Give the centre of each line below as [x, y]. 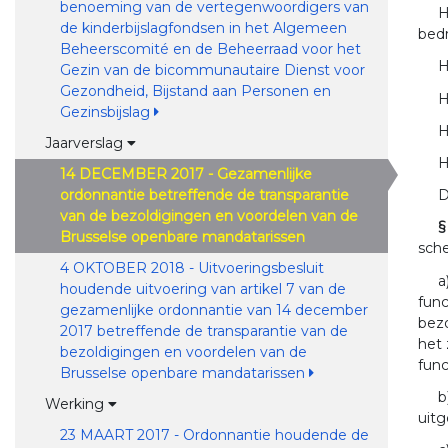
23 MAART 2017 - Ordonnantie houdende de [214, 435]
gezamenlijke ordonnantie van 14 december [213, 310]
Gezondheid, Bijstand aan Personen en [195, 91]
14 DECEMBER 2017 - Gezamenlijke [185, 174]
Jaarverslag [85, 143]
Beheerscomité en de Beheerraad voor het [210, 49]
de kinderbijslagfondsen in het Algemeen [203, 28]
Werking [76, 404]
